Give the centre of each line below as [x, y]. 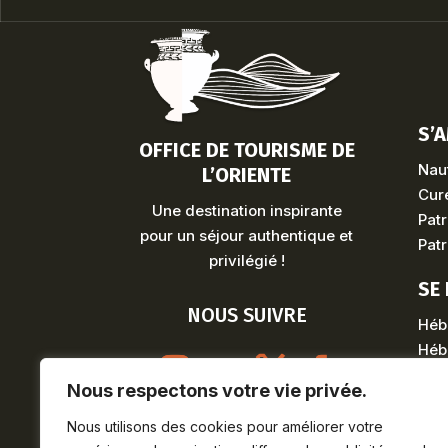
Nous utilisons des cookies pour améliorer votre [225, 426]
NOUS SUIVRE [246, 314]
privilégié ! [246, 260]
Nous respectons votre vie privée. [217, 390]
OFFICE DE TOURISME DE [246, 149]
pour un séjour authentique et [247, 235]
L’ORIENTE [247, 174]
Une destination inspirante [246, 210]
